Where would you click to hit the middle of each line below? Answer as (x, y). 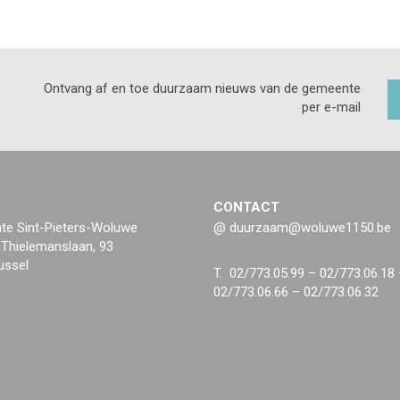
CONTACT (246, 207)
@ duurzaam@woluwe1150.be (302, 228)
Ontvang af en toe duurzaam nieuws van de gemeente (202, 88)
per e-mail (331, 107)
